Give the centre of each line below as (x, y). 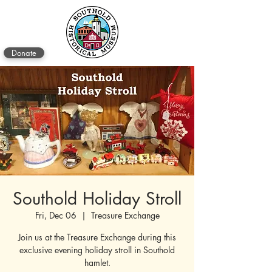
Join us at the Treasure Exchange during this (97, 237)
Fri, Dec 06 (56, 215)
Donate (24, 53)
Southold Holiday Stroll (97, 199)
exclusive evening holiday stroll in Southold (97, 250)
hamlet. (97, 263)
